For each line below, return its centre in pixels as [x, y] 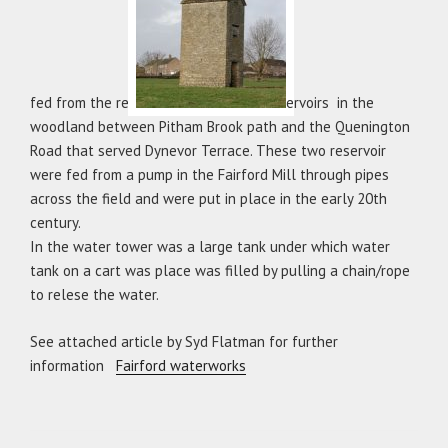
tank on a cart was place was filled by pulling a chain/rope [220, 271]
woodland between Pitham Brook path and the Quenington [220, 127]
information [73, 365]
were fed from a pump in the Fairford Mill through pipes [209, 175]
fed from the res [83, 103]
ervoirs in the [330, 103]
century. [55, 223]
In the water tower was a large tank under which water [210, 247]
